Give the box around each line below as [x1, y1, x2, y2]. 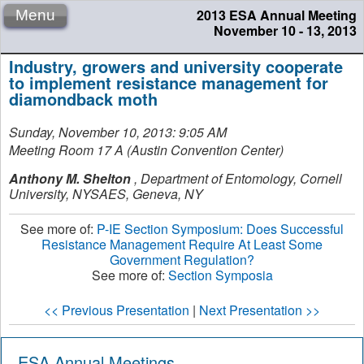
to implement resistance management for [9, 71, 328, 94]
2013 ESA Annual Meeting [197, 6, 357, 24]
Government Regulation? [110, 249, 254, 269]
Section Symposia [167, 265, 273, 284]
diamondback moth [9, 87, 158, 110]
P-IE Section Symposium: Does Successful [97, 219, 344, 238]
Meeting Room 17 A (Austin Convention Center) [9, 141, 284, 160]
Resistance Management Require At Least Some [41, 234, 323, 253]
